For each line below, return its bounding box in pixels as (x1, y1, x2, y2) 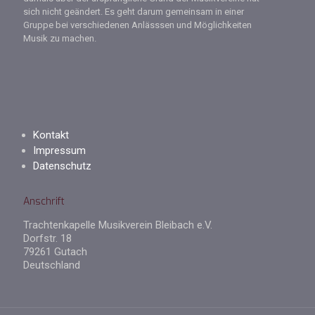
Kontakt (33, 129, 69, 141)
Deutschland (23, 259, 80, 271)
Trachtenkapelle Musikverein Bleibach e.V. (23, 219, 212, 231)
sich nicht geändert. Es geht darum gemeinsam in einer (23, 6, 244, 17)
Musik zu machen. (23, 33, 96, 44)
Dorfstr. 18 (23, 232, 72, 245)
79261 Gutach (23, 245, 87, 258)
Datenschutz (33, 160, 91, 172)
